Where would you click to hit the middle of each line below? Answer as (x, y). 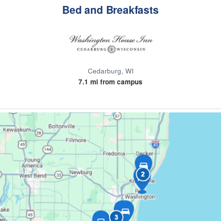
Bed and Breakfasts (110, 9)
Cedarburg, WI (110, 71)
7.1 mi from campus (110, 82)
